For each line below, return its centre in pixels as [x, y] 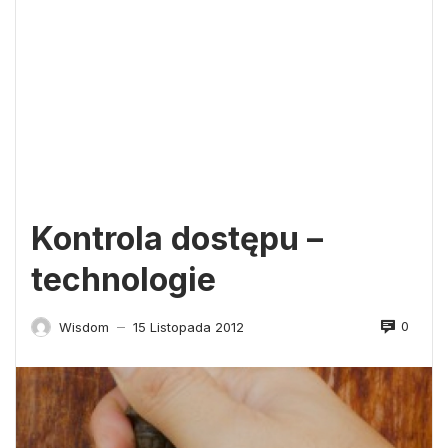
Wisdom [84, 326]
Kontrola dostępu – [177, 238]
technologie [123, 279]
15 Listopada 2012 [188, 326]
